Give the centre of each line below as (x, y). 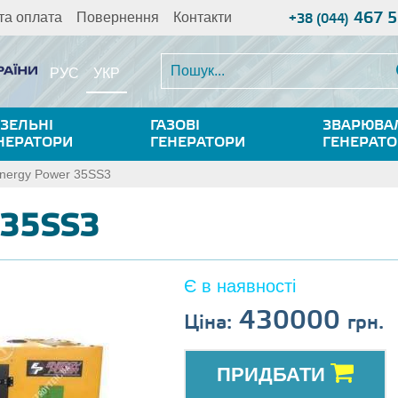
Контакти (203, 17)
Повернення (118, 17)
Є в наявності (239, 286)
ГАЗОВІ (175, 125)
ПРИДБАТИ (273, 374)
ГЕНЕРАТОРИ (197, 142)
